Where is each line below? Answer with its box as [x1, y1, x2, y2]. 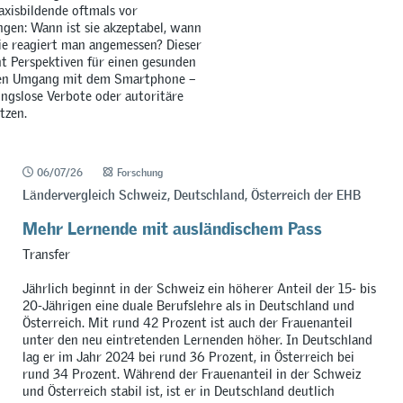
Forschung [117, 165, 164, 180]
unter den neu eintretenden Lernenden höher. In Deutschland [22, 330, 372, 348]
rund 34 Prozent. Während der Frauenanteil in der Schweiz [22, 364, 361, 382]
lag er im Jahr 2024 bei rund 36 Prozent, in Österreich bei [22, 347, 354, 365]
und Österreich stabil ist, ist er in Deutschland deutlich [22, 381, 335, 399]
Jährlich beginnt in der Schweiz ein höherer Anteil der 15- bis [22, 279, 376, 297]
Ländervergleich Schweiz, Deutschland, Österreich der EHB [22, 186, 361, 204]
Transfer [22, 246, 70, 264]
